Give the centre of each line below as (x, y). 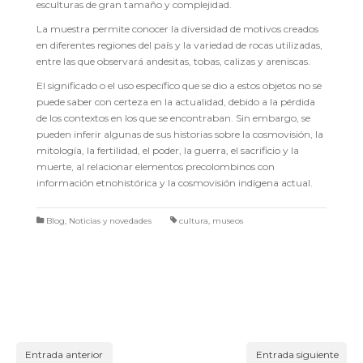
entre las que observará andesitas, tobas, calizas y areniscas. (173, 62)
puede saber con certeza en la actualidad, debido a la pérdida (176, 102)
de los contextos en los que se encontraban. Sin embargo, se (173, 118)
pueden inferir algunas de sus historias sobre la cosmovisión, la (180, 135)
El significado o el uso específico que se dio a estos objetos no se (179, 86)
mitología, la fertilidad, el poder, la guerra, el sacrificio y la (168, 151)
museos (228, 221)
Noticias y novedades (110, 221)
